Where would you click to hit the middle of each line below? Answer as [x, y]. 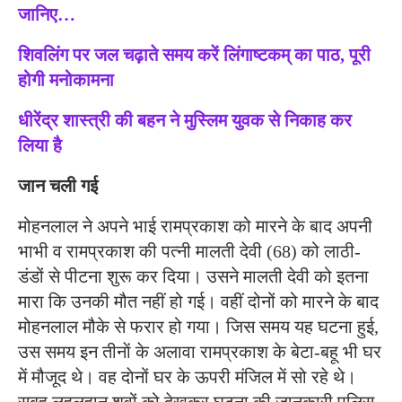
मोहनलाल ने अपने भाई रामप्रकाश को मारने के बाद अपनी [195, 226]
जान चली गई [58, 185]
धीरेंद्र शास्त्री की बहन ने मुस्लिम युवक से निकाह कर [185, 120]
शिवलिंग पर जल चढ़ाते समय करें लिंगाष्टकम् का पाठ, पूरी [194, 54]
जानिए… [47, 14]
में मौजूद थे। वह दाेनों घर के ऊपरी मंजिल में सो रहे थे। [187, 376]
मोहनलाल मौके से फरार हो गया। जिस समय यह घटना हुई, [198, 326]
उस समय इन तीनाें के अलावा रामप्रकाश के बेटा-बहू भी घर [200, 351]
